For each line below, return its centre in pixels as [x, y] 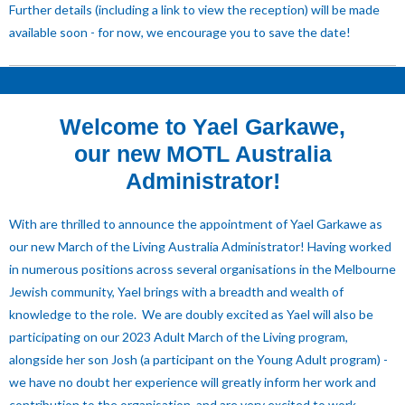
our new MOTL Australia [202, 154]
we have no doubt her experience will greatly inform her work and [193, 382]
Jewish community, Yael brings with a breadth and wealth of [176, 292]
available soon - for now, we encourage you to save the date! [180, 32]
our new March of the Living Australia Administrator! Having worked [200, 246]
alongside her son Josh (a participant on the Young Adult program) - [198, 359]
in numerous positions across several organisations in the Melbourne [202, 269]
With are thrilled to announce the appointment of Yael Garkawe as [196, 224]
